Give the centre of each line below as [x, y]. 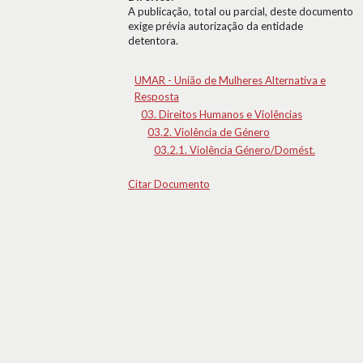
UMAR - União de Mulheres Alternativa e [230, 80]
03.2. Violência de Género [209, 132]
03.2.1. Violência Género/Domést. [235, 150]
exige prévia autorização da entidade [216, 26]
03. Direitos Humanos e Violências [222, 114]
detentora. [153, 41]
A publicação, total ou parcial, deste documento [241, 11]
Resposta [157, 96]
